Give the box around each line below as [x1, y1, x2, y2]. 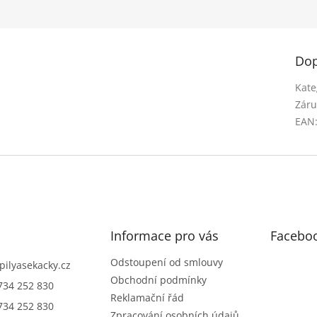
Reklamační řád [110, 291, 184, 305]
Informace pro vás [110, 227, 219, 245]
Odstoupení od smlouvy [110, 255, 223, 270]
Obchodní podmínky [110, 273, 207, 287]
